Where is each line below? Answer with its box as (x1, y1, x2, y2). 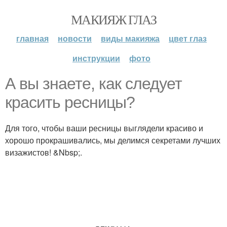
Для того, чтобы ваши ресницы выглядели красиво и (5, 122, 203, 134)
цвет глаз (169, 32, 207, 44)
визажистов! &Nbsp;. (5, 146, 82, 158)
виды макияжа (101, 32, 160, 44)
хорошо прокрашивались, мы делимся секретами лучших (5, 134, 220, 146)
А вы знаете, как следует (5, 74, 182, 93)
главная (16, 32, 49, 44)
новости (58, 32, 92, 44)
